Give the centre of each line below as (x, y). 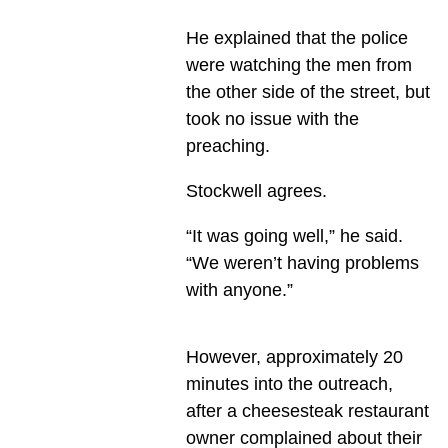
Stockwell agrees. (256, 191)
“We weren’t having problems (302, 263)
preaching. (227, 146)
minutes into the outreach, (289, 384)
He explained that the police (296, 38)
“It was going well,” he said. (294, 236)
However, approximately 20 (294, 357)
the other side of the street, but (307, 92)
